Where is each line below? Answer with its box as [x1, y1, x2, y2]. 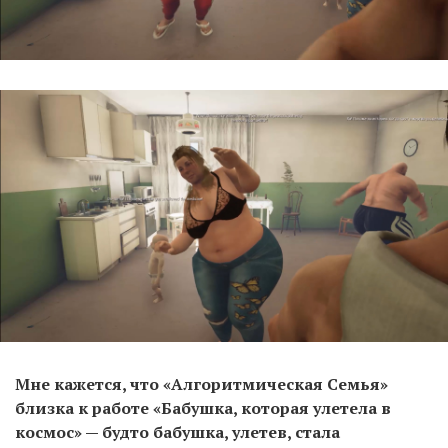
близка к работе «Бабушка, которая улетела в [15, 397, 391, 420]
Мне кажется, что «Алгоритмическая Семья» [15, 373, 388, 396]
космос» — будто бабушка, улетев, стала [15, 421, 340, 444]
